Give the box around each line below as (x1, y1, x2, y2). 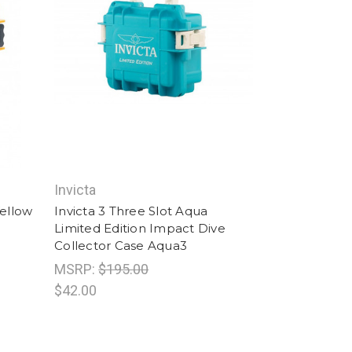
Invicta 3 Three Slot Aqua (54, 203, 208, 219)
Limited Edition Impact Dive (54, 221, 225, 236)
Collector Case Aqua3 (54, 238, 188, 254)
